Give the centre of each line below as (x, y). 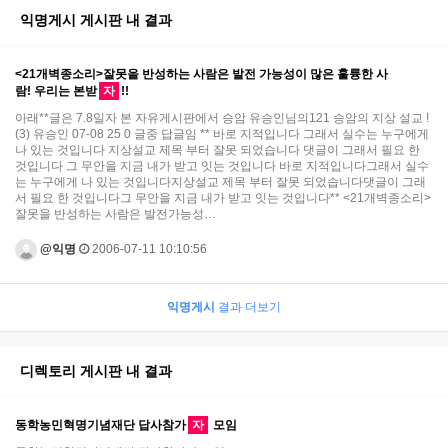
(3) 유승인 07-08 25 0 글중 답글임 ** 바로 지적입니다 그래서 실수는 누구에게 (222, 133)
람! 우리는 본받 (56, 90)
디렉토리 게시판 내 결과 (96, 370)
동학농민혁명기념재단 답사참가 (100, 424)
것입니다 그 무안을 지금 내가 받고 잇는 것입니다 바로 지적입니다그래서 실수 (222, 165)
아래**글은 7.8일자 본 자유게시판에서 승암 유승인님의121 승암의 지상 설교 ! (222, 117)
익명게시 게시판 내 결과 (96, 19)
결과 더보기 (248, 306)
